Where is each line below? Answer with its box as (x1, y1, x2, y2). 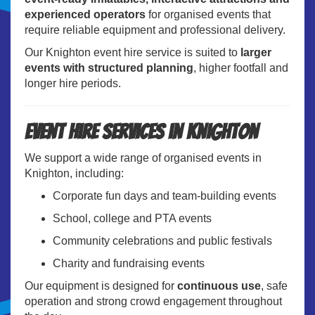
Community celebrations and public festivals (53, 234, 272, 247)
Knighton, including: (25, 167, 124, 179)
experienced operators (25, 8, 146, 20)
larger (240, 46, 271, 58)
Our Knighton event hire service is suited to (25, 46, 240, 58)
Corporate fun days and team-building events (53, 189, 276, 202)
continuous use (177, 279, 261, 292)
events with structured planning (25, 61, 193, 74)
